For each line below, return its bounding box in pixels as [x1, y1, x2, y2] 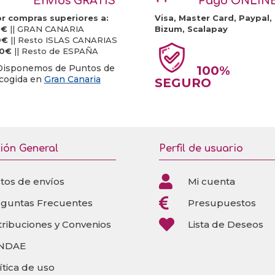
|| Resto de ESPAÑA [11, 46, 98, 56]
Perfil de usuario [158, 143, 243, 155]
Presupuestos [187, 197, 256, 209]
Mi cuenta [187, 176, 235, 188]
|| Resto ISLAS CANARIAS [7, 35, 117, 45]
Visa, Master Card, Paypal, [155, 13, 273, 23]
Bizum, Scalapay [155, 24, 228, 34]
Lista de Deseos [187, 219, 263, 231]
